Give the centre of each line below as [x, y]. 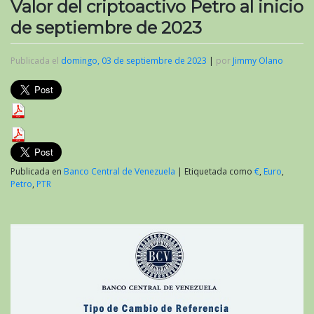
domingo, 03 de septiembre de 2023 [134, 61]
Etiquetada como [219, 172]
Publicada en [37, 172]
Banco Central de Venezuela [120, 172]
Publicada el [36, 61]
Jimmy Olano [258, 61]
